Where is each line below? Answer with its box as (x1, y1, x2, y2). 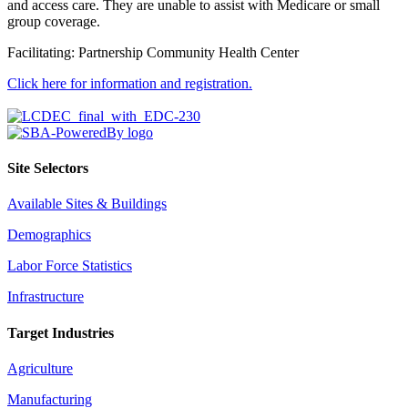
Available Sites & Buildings (7, 196, 167, 212)
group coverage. (7, 13, 100, 29)
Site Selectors (7, 160, 88, 177)
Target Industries (7, 324, 114, 341)
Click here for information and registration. (7, 75, 252, 91)
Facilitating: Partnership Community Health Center (7, 44, 299, 60)
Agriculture (7, 360, 73, 376)
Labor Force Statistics (7, 258, 132, 274)
